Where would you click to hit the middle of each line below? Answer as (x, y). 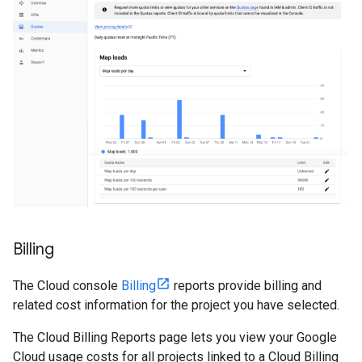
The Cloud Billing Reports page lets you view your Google (175, 337)
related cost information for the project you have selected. (176, 305)
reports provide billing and (246, 285)
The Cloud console (67, 285)
